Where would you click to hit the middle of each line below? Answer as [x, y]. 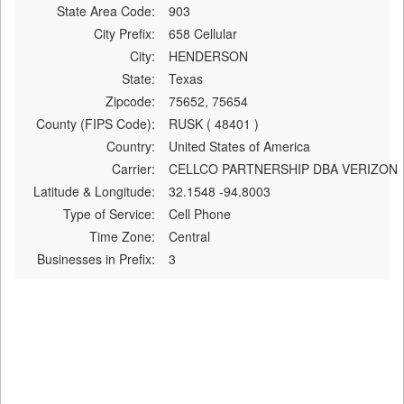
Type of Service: [109, 213]
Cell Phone [199, 213]
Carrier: [133, 168]
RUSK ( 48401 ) [213, 123]
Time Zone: [122, 236]
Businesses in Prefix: [96, 258]
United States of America [239, 146]
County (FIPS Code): [95, 123]
